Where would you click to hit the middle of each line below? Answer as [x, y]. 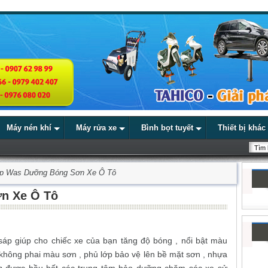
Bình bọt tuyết [167, 128]
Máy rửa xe [96, 128]
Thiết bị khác [242, 128]
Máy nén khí [29, 128]
